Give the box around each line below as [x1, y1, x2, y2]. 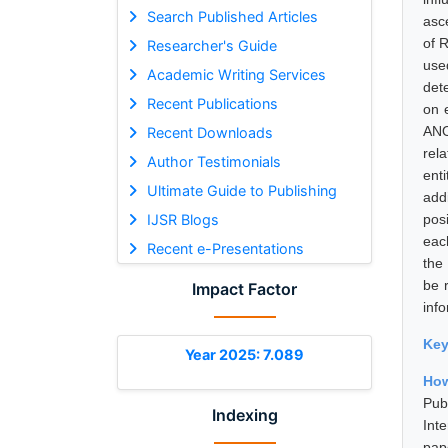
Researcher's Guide [146, 36, 277, 54]
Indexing [211, 404, 278, 425]
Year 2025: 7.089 [185, 345, 304, 363]
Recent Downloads [146, 123, 273, 141]
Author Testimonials [146, 152, 281, 170]
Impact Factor [192, 278, 297, 299]
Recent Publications [146, 94, 278, 112]
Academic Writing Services [146, 65, 326, 83]
